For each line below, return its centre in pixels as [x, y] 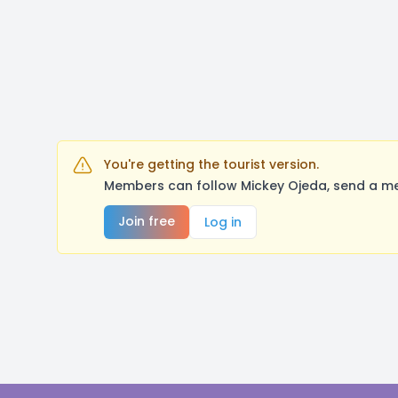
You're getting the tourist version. [211, 164]
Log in [223, 222]
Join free [147, 221]
